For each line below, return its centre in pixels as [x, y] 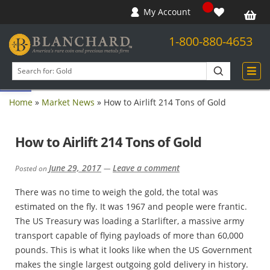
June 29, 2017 [75, 168]
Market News [68, 102]
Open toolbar [9, 65]
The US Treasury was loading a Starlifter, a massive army [130, 221]
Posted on [32, 168]
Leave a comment [146, 168]
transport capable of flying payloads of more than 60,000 [129, 235]
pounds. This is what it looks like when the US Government [133, 250]
